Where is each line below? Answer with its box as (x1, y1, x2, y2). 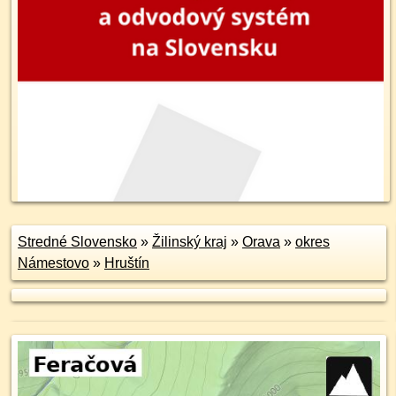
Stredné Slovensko (18, 234, 137, 249)
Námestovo (18, 255, 89, 270)
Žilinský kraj (152, 234, 227, 249)
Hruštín (104, 255, 149, 270)
